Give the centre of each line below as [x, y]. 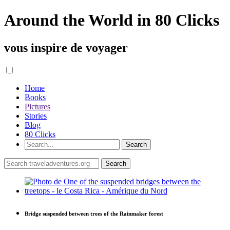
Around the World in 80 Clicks [112, 20]
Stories [36, 116]
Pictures [37, 106]
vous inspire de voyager [66, 47]
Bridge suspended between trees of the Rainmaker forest [94, 213]
